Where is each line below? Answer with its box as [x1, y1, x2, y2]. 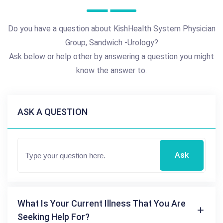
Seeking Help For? [17, 211, 90, 222]
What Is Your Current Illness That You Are [17, 198, 186, 209]
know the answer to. [76, 65, 147, 75]
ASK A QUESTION [17, 106, 88, 117]
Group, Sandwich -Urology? [65, 37, 158, 47]
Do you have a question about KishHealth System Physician [7, 23, 216, 33]
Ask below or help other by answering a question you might [9, 51, 214, 61]
